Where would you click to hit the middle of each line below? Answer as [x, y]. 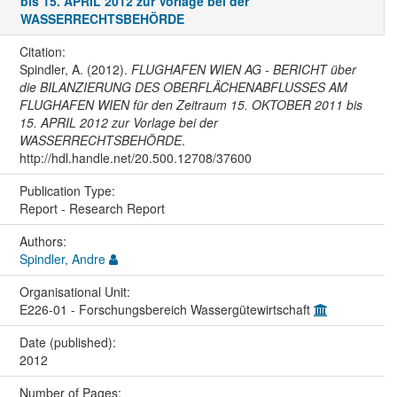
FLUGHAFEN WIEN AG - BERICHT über [243, 70]
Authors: [44, 241]
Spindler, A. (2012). [75, 70]
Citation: [44, 52]
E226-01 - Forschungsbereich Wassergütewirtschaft [166, 310]
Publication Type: [69, 191]
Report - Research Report [92, 209]
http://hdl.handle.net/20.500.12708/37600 [135, 158]
